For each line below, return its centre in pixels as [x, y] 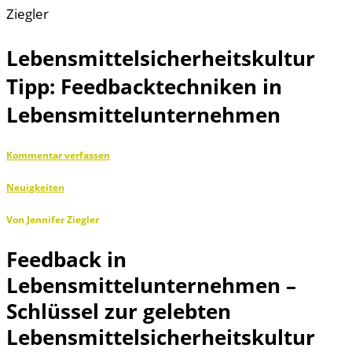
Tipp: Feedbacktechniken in [144, 86]
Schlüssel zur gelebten [119, 311]
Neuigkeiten [35, 187]
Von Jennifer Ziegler [53, 219]
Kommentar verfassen [58, 155]
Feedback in [66, 259]
